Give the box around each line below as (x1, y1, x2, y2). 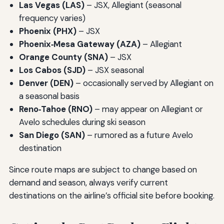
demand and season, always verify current (8, 176, 168, 188)
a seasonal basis (18, 90, 79, 101)
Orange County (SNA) (18, 51, 108, 62)
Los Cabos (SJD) (18, 64, 85, 75)
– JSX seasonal (85, 64, 144, 75)
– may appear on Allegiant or (92, 103, 203, 114)
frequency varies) (18, 12, 85, 23)
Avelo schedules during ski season (18, 116, 145, 127)
